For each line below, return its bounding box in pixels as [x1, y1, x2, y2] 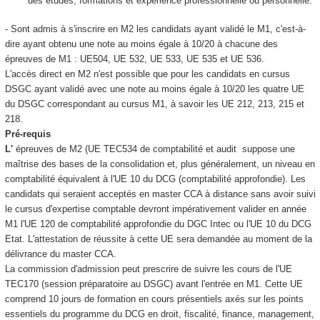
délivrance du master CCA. [4, 249, 116, 260]
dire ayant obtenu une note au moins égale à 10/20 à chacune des [4, 39, 278, 50]
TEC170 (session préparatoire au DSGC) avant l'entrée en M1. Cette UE [4, 279, 303, 290]
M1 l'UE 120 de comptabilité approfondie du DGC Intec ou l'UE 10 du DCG [4, 219, 311, 230]
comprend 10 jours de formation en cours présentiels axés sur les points [4, 294, 304, 305]
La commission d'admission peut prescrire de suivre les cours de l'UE [4, 264, 292, 275]
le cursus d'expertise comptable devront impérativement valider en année [4, 204, 306, 215]
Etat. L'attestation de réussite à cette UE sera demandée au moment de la [4, 234, 312, 245]
